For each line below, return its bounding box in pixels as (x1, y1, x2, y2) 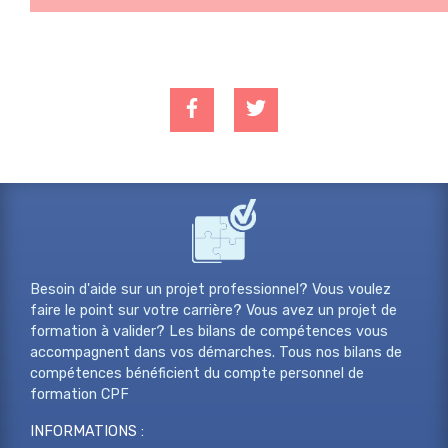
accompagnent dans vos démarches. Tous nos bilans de (30, 344, 402, 362)
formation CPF (30, 386, 129, 404)
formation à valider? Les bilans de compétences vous (30, 323, 388, 341)
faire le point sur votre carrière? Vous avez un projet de (30, 302, 397, 320)
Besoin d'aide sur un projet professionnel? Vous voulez (30, 281, 391, 299)
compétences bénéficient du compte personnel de (30, 365, 364, 383)
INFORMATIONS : (30, 423, 144, 441)
